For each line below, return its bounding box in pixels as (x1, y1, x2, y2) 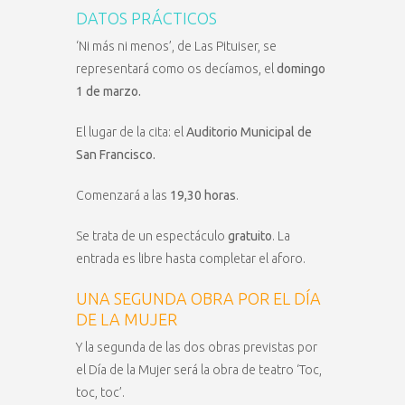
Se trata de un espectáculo (76, 229, 228, 244)
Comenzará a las (76, 188, 170, 203)
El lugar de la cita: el (76, 125, 186, 140)
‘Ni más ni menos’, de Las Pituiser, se (76, 39, 277, 54)
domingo (277, 61, 325, 77)
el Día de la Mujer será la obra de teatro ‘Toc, (76, 363, 322, 378)
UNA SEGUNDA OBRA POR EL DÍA (76, 289, 321, 308)
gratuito (228, 229, 272, 244)
